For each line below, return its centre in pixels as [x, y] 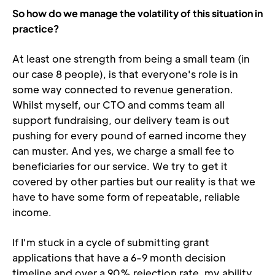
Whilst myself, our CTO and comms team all [118, 105]
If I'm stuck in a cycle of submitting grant [111, 242]
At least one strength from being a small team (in [131, 59]
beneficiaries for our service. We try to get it [120, 166]
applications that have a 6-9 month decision [119, 258]
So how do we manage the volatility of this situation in [137, 13]
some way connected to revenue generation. [123, 89]
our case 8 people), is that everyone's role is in [125, 74]
